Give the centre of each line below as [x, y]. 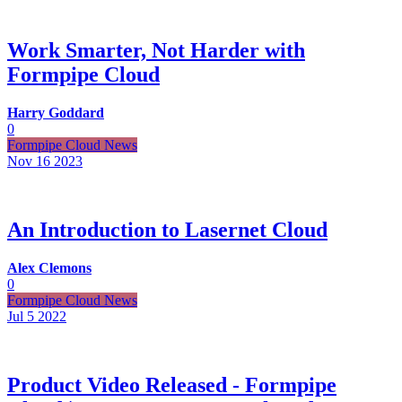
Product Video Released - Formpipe [172, 385]
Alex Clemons [49, 268]
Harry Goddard [56, 113]
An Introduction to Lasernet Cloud [167, 230]
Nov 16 [29, 162]
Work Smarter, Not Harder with [156, 51]
